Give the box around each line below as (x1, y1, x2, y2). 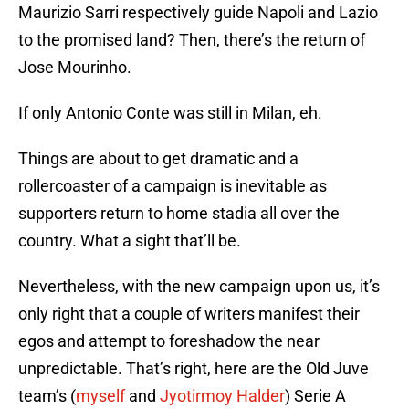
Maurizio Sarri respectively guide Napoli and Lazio (18, 3, 378, 23)
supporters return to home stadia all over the (18, 204, 340, 224)
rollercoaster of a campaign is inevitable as (18, 176, 327, 196)
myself (76, 386, 125, 406)
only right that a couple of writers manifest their (18, 304, 360, 324)
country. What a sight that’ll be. (18, 231, 241, 251)
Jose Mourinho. (18, 58, 131, 78)
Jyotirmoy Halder (160, 386, 285, 406)
